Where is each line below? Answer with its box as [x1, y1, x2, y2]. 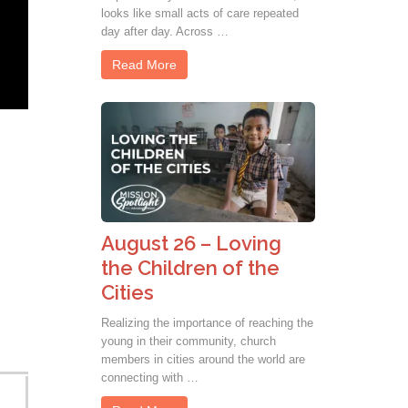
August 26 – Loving [101, 231, 281, 256]
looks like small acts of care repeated [101, 5, 299, 20]
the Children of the [101, 256, 280, 280]
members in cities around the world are [101, 352, 305, 367]
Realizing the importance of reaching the [101, 316, 313, 331]
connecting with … [101, 371, 199, 385]
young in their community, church [101, 334, 276, 349]
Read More [112, 56, 177, 72]
